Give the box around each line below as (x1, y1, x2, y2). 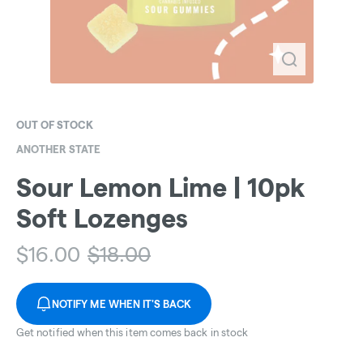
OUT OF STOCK (16, 119, 93, 130)
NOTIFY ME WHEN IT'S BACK (52, 298, 192, 310)
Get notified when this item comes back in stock (16, 327, 249, 339)
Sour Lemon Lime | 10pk (16, 173, 305, 203)
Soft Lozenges (16, 204, 188, 233)
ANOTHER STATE (16, 143, 100, 155)
